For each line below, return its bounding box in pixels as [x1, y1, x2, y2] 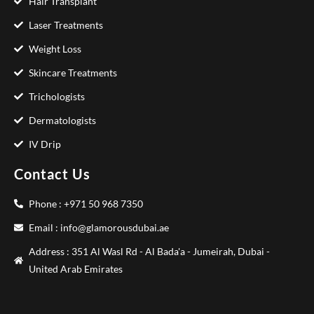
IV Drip [29, 138, 62, 151]
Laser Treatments [29, 19, 104, 32]
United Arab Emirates [29, 263, 123, 275]
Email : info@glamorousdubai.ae [29, 221, 170, 234]
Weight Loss [29, 43, 82, 55]
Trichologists [29, 90, 86, 103]
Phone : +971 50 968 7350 [29, 198, 144, 210]
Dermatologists [29, 114, 97, 127]
